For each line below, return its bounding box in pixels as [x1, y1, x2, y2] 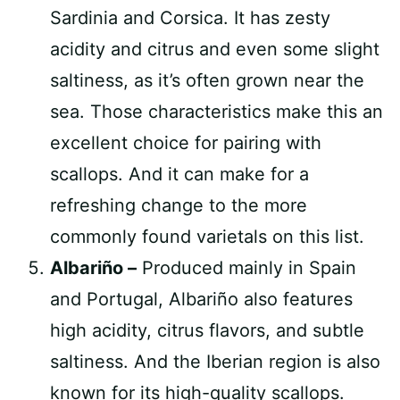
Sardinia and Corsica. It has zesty [50, 7, 330, 29]
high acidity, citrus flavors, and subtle [50, 320, 364, 341]
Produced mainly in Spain [137, 257, 356, 279]
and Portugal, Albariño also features [50, 288, 353, 310]
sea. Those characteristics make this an [50, 101, 383, 122]
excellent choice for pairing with [50, 132, 321, 154]
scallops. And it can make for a [50, 163, 309, 185]
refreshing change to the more [50, 195, 307, 216]
